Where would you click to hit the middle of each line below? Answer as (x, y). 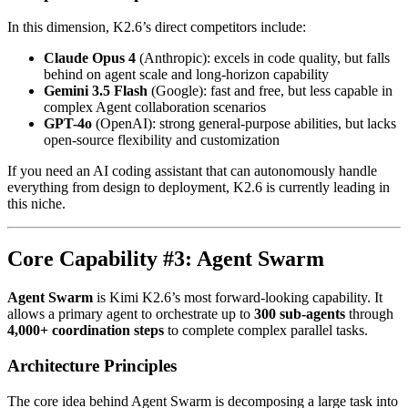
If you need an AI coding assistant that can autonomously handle (192, 171)
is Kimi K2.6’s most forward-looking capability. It (238, 298)
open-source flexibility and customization (162, 140)
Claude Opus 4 (90, 58)
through (369, 314)
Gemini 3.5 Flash (96, 91)
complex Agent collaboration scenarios (155, 107)
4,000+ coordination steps (86, 331)
